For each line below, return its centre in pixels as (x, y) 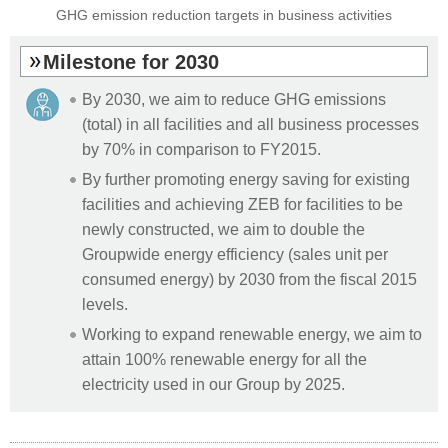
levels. (105, 303)
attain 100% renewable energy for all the (224, 358)
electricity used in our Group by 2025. (213, 383)
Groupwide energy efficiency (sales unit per (235, 253)
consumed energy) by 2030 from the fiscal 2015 (249, 278)
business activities (333, 15)
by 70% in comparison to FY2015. (201, 148)
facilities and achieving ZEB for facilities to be (242, 203)
